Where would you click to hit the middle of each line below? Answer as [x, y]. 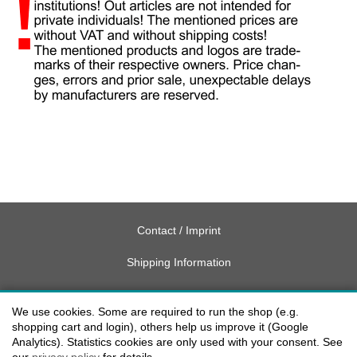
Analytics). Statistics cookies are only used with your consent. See [177, 342]
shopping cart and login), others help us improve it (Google [160, 327]
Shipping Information [178, 262]
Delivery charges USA [178, 294]
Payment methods [178, 326]
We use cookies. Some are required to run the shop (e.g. [155, 312]
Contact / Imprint [178, 230]
